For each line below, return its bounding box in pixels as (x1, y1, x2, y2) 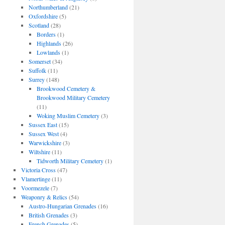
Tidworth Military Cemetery (36, 157, 103, 165)
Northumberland (29, 3, 68, 11)
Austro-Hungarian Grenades (29, 202, 97, 210)
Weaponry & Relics (21, 193, 67, 201)
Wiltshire (29, 148, 51, 156)
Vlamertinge (21, 175, 50, 183)
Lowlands (36, 48, 60, 56)
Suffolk (29, 66, 47, 74)
